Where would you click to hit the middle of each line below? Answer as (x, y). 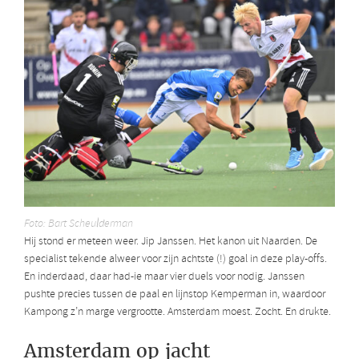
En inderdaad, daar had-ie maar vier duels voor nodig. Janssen (164, 276)
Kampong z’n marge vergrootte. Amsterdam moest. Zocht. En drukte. (177, 312)
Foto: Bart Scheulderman (79, 224)
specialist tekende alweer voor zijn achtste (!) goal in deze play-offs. (175, 259)
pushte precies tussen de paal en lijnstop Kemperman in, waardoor (175, 294)
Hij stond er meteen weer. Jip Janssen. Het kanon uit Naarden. (163, 241)
